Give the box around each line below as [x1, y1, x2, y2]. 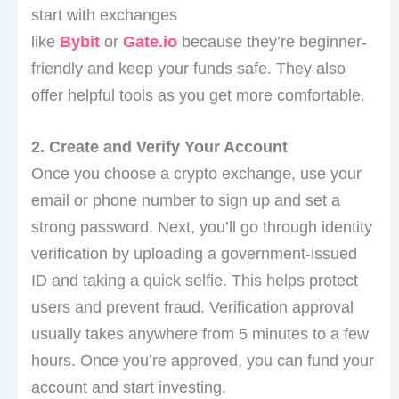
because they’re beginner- [176, 32, 367, 51]
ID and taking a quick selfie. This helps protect [30, 272, 358, 290]
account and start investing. [30, 379, 226, 397]
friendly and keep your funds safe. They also [30, 59, 346, 77]
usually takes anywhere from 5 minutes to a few [30, 325, 369, 344]
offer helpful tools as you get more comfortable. [30, 85, 365, 104]
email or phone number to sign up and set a [30, 191, 340, 210]
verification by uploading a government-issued [30, 245, 357, 264]
